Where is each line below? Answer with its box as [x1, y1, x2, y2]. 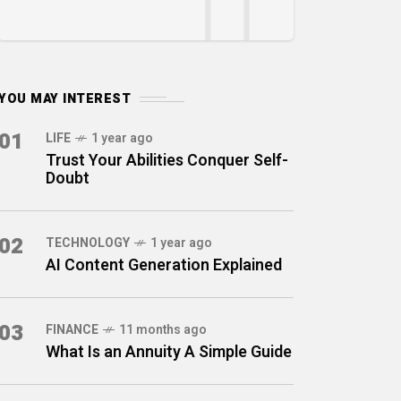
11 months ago [119, 320, 207, 339]
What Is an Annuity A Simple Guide [46, 340, 292, 364]
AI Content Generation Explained [46, 253, 282, 277]
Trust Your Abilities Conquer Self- [46, 149, 288, 173]
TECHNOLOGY [46, 234, 130, 252]
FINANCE [46, 320, 98, 339]
